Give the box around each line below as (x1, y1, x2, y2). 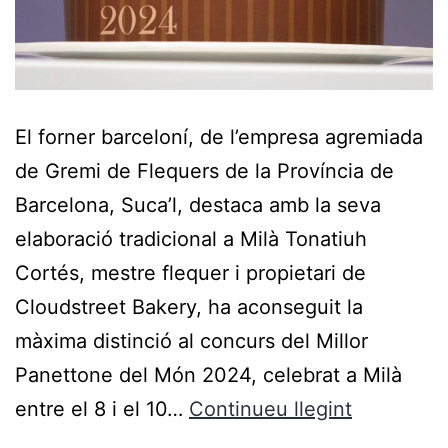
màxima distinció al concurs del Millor (15, 328, 368, 353)
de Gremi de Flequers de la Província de (15, 158, 394, 183)
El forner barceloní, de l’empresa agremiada (15, 124, 423, 149)
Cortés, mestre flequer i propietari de (15, 260, 366, 285)
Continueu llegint (189, 396, 352, 421)
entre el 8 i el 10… (15, 396, 189, 421)
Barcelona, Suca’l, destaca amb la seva (15, 192, 381, 217)
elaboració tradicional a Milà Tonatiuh (15, 226, 367, 251)
